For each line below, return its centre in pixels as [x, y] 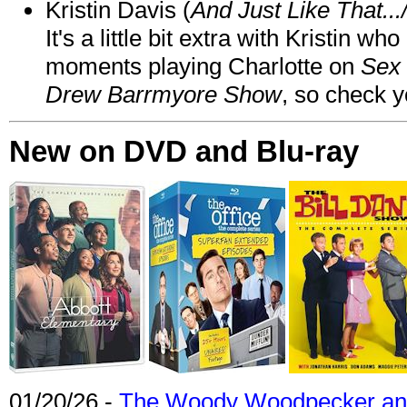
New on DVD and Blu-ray [184, 151]
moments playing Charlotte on [203, 66]
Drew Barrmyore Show [164, 94]
